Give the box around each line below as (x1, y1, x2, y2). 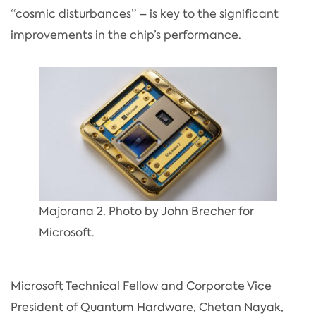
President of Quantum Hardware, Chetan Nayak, (11, 299, 284, 315)
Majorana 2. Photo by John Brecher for (39, 203, 254, 219)
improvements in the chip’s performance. (11, 27, 241, 42)
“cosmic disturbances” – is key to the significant (11, 6, 279, 21)
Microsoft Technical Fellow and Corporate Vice (11, 278, 272, 293)
